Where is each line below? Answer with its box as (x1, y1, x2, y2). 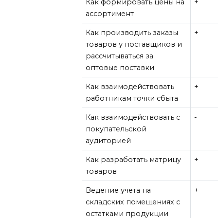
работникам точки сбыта (86, 94, 179, 103)
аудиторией (86, 136, 131, 145)
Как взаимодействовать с (86, 113, 181, 122)
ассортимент (86, 9, 134, 18)
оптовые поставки (86, 63, 155, 73)
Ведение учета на (86, 186, 151, 195)
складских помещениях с (86, 198, 181, 207)
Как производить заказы (86, 28, 179, 37)
